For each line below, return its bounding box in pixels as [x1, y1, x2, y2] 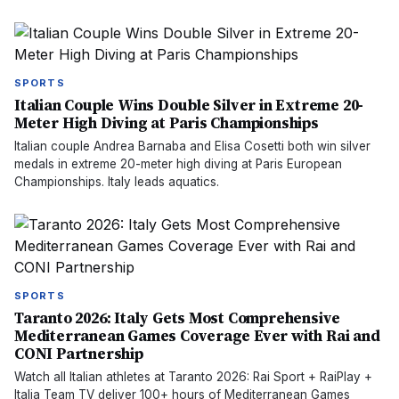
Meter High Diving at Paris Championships [14, 112, 319, 134]
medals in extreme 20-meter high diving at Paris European [14, 157, 342, 171]
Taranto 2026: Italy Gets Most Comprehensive [14, 307, 341, 329]
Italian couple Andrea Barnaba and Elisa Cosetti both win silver [14, 139, 370, 153]
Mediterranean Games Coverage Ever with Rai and [14, 325, 380, 346]
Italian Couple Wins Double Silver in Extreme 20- [14, 94, 364, 116]
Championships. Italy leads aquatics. [14, 175, 219, 189]
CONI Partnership [14, 343, 143, 364]
